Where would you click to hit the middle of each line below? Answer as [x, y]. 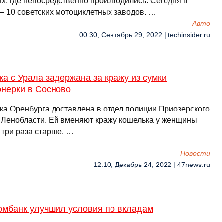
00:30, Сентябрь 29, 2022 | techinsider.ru [145, 35]
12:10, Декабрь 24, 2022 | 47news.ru [152, 165]
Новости [195, 153]
